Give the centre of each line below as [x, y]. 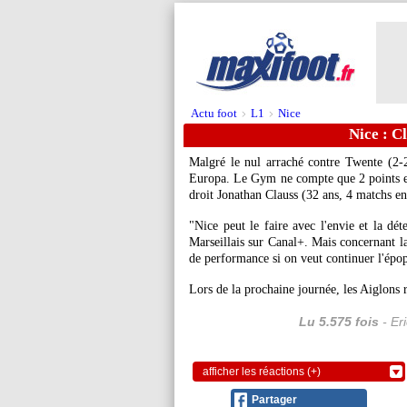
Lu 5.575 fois [339, 322]
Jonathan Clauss [258, 195]
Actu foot [214, 113]
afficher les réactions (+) [262, 372]
